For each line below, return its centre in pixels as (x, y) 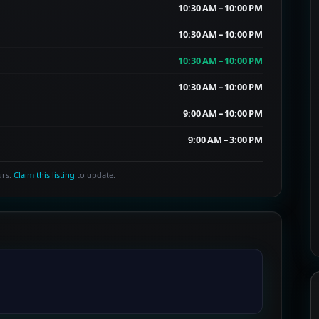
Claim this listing (44, 175)
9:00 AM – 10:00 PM (223, 113)
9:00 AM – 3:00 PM (225, 140)
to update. (95, 175)
